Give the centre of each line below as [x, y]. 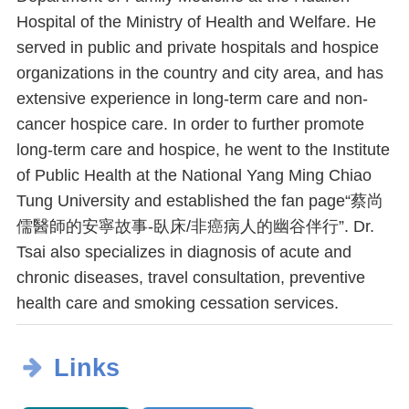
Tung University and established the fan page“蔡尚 [200, 201]
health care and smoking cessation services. [178, 304]
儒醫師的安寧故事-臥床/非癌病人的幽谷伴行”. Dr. [195, 227]
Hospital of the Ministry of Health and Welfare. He [196, 22]
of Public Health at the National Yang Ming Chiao [194, 176]
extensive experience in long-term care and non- [192, 99]
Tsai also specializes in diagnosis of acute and [184, 252]
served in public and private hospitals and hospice [198, 48]
